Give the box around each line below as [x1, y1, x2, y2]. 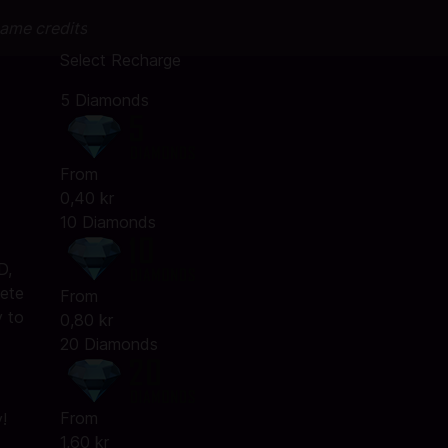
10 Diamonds [59, 212, 156, 232]
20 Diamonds [59, 334, 158, 354]
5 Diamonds [59, 90, 149, 110]
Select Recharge [59, 50, 181, 70]
